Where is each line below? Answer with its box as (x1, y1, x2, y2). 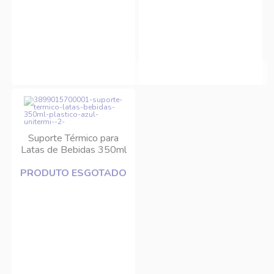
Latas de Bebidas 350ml (20, 143, 127, 157)
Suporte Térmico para (28, 131, 119, 145)
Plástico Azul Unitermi (26, 155, 120, 168)
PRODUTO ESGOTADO (20, 166, 127, 180)
